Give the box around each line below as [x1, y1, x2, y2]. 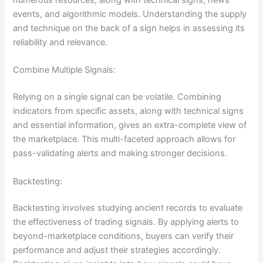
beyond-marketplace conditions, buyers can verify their [13, 231, 234, 242]
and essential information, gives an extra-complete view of [13, 120, 247, 131]
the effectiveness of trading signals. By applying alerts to [13, 217, 240, 228]
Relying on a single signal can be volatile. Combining [13, 92, 222, 103]
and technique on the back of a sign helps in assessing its [13, 23, 245, 33]
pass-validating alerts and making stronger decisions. [13, 148, 228, 159]
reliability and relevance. [13, 37, 108, 48]
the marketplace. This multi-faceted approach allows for [13, 134, 236, 145]
